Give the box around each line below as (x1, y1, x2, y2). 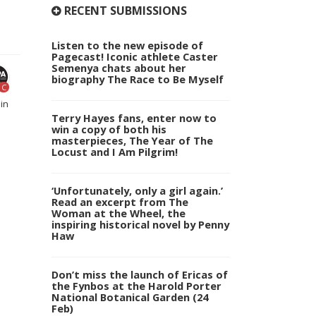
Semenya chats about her (51, 61, 186, 75)
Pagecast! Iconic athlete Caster (51, 49, 218, 64)
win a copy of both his (51, 122, 166, 136)
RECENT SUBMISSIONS (61, 3, 187, 19)
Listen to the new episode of (51, 38, 203, 53)
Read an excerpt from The (51, 194, 188, 209)
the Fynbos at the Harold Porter (51, 278, 221, 293)
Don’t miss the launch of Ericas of (51, 267, 228, 281)
